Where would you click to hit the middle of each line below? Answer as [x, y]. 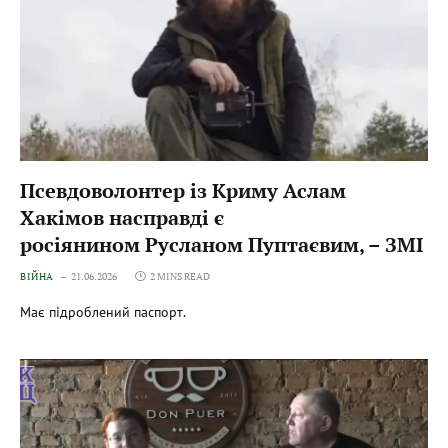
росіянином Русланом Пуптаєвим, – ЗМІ [221, 244]
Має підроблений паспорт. [103, 311]
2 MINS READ [179, 276]
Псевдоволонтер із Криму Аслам [183, 190]
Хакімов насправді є [122, 217]
